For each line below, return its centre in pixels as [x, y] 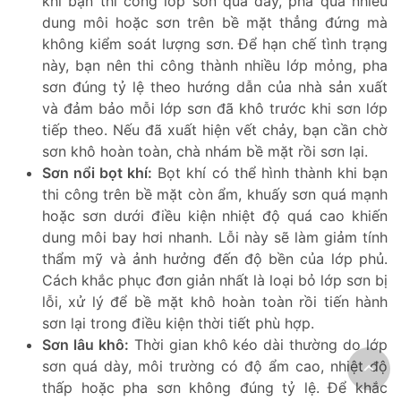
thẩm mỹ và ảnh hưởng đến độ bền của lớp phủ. [215, 258]
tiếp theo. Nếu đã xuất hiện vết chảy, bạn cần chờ [215, 129]
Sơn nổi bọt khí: [98, 172]
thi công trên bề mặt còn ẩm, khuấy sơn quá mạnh [215, 194]
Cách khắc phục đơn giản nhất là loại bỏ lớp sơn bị [215, 280]
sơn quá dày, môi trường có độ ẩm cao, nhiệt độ [215, 366]
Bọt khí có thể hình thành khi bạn [270, 172]
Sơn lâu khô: [85, 344]
